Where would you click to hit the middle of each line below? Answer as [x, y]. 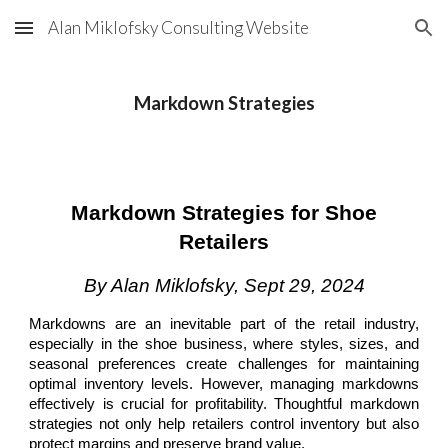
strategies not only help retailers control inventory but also [224, 424]
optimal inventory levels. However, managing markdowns [224, 384]
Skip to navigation [369, 37]
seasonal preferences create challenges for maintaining [224, 364]
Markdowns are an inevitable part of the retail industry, [224, 324]
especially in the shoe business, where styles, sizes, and [224, 344]
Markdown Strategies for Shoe [224, 213]
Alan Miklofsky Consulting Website [178, 27]
